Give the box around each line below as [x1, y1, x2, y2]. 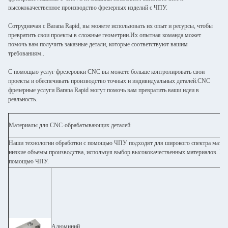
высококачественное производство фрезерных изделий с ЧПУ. [8, 4, 167, 11]
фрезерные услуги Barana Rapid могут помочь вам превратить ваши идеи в [8, 87, 199, 94]
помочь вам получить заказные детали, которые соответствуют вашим [8, 41, 188, 48]
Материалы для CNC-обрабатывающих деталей [9, 122, 130, 129]
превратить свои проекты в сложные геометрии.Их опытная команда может [8, 32, 201, 39]
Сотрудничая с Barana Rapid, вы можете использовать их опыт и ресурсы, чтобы [8, 22, 213, 30]
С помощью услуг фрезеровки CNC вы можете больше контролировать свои [8, 68, 205, 75]
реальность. [8, 96, 37, 103]
